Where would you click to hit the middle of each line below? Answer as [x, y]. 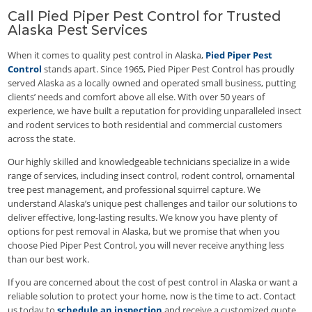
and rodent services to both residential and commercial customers [145, 125]
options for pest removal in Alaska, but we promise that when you [144, 232]
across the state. [42, 139]
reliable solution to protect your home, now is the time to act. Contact [152, 296]
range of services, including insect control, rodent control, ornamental [151, 176]
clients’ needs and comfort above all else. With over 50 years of [136, 97]
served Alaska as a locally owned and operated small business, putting [152, 83]
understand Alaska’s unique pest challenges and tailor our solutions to [153, 204]
